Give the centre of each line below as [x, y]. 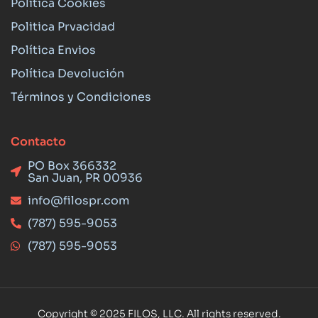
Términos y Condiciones [81, 97]
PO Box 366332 [72, 165]
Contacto [38, 141]
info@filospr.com [78, 200]
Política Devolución [67, 73]
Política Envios [53, 50]
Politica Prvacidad [63, 26]
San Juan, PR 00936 [85, 177]
